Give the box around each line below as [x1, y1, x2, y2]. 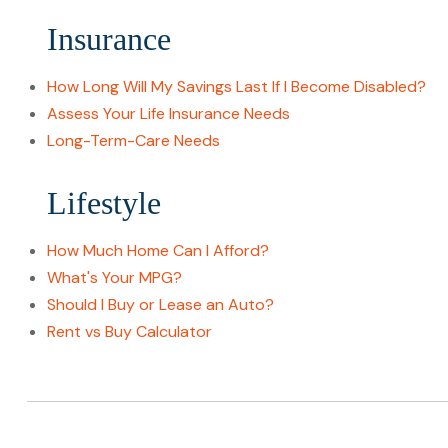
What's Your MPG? [46, 267, 182, 288]
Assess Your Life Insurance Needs [46, 103, 290, 124]
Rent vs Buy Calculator [46, 321, 212, 342]
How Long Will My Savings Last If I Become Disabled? [46, 76, 426, 97]
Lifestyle [46, 185, 161, 221]
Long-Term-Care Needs [46, 130, 220, 151]
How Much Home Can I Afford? [46, 240, 269, 261]
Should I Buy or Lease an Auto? [46, 294, 274, 315]
